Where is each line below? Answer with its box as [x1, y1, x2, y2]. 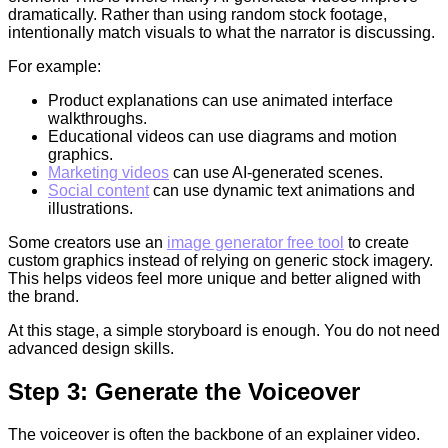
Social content [48, 181, 149, 199]
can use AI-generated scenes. [169, 163, 383, 181]
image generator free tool [167, 233, 344, 251]
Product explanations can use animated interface [48, 91, 393, 109]
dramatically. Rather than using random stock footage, [8, 5, 387, 23]
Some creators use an [8, 233, 167, 251]
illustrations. [48, 199, 133, 217]
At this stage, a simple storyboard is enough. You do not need [8, 321, 440, 339]
